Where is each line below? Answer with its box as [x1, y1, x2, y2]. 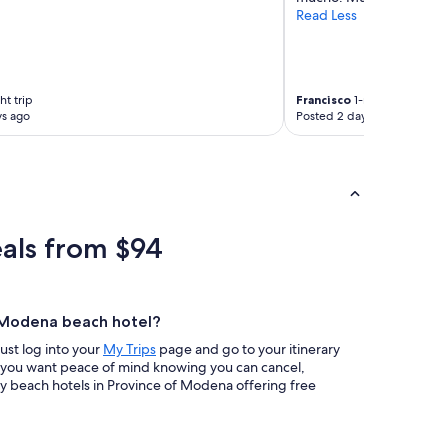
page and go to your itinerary [156, 340, 340, 359]
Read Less [295, 6, 357, 25]
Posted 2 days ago [295, 108, 395, 125]
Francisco [295, 92, 351, 108]
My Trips [103, 340, 156, 359]
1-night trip [350, 92, 413, 109]
